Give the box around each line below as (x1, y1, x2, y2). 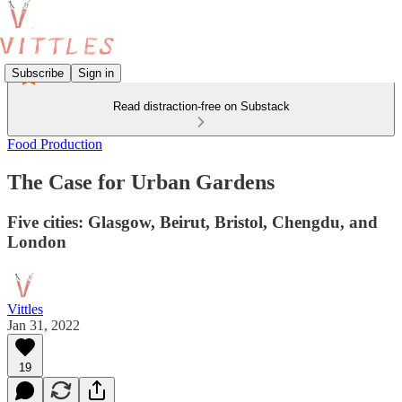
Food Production (7, 136, 102, 152)
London (7, 232, 66, 251)
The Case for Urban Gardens (7, 170, 275, 194)
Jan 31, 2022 (7, 317, 80, 333)
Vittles (7, 301, 43, 317)
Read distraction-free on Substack (112, 100, 290, 113)
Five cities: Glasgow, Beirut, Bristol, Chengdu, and (7, 212, 378, 232)
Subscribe (12, 66, 64, 80)
